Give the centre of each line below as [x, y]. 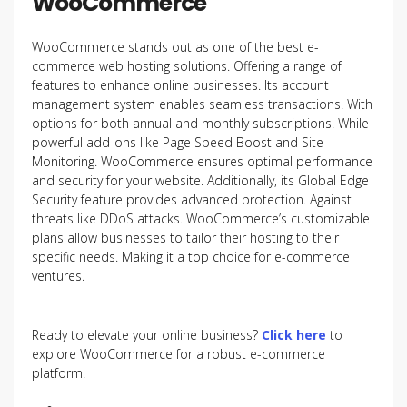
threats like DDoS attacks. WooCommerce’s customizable [201, 218]
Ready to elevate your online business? [147, 335]
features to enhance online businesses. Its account [180, 85]
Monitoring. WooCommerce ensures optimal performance [202, 161]
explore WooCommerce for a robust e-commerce [179, 354]
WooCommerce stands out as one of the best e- [175, 47]
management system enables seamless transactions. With [202, 104]
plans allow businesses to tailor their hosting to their [185, 238]
